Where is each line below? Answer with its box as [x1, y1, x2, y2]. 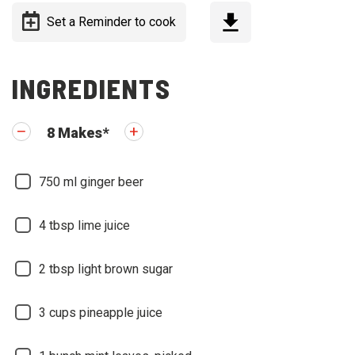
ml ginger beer [63, 174, 143, 190]
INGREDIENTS [12, 72, 171, 105]
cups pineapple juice [49, 305, 162, 321]
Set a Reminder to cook [47, 14, 176, 30]
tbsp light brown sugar [49, 261, 173, 277]
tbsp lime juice [49, 218, 130, 234]
